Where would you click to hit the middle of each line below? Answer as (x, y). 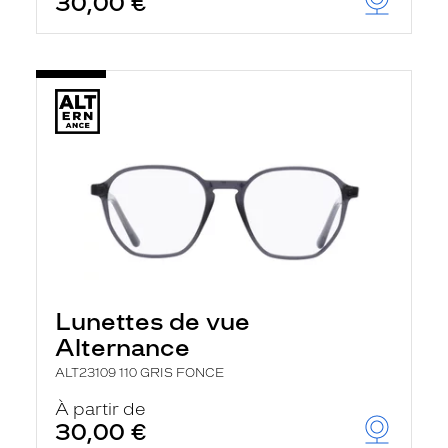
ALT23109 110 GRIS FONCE (139, 373)
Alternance (122, 347)
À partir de (100, 409)
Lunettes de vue (152, 321)
